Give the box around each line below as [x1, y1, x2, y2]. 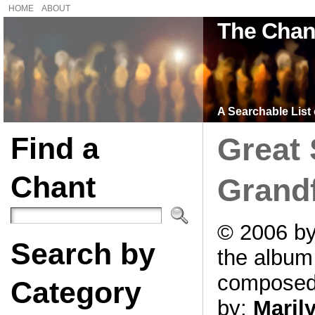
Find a [10, 131, 99, 165]
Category [10, 276, 141, 309]
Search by [10, 237, 155, 271]
